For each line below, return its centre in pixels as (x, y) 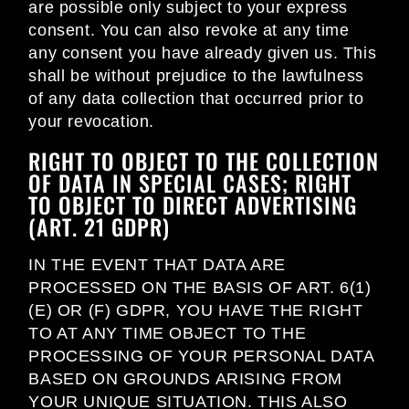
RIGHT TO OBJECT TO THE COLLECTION (204, 161)
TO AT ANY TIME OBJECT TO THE (168, 334)
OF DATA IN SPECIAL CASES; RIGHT (190, 183)
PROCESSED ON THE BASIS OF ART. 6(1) (200, 288)
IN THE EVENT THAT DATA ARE (157, 265)
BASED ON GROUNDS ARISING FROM (185, 379)
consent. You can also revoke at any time (189, 31)
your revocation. (91, 122)
